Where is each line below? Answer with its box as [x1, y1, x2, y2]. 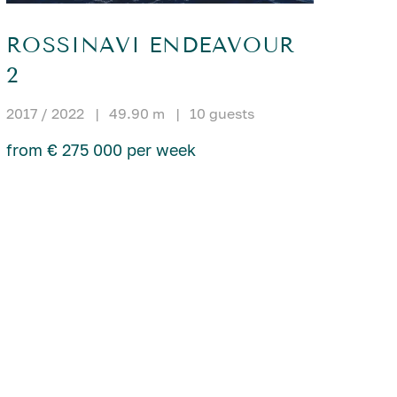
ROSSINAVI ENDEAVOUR [6, 32, 295, 58]
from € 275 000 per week [6, 139, 197, 160]
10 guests [190, 104, 255, 122]
